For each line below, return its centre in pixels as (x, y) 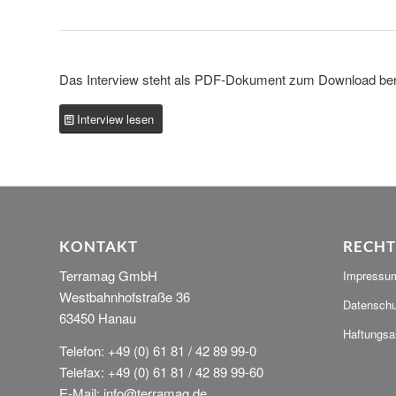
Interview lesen (115, 118)
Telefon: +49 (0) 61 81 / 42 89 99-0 (158, 351)
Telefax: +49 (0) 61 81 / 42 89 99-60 (161, 372)
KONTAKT (99, 246)
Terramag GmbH (108, 276)
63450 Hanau (98, 318)
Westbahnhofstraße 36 (125, 297)
